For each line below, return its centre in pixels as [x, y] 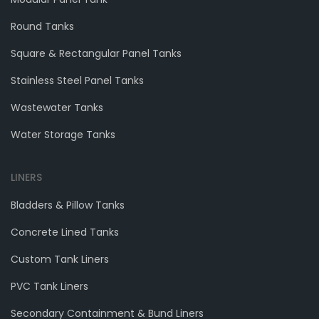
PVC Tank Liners [49, 286]
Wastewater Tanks [57, 107]
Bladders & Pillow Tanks [68, 205]
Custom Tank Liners [60, 259]
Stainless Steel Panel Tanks [77, 80]
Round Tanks [42, 26]
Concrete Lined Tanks [65, 232]
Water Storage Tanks [63, 134]
